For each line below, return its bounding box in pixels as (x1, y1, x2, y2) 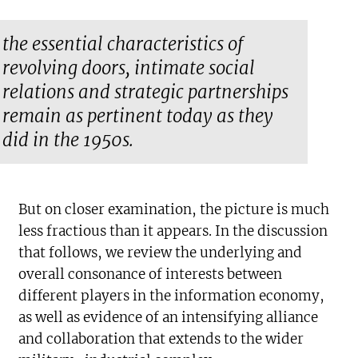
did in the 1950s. (2, 129, 134, 151)
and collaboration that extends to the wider (18, 330, 304, 348)
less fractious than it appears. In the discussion (18, 222, 328, 240)
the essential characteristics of (2, 33, 245, 55)
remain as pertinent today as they (2, 105, 274, 127)
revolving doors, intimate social (2, 57, 256, 79)
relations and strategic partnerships (2, 81, 289, 103)
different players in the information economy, (18, 287, 325, 304)
